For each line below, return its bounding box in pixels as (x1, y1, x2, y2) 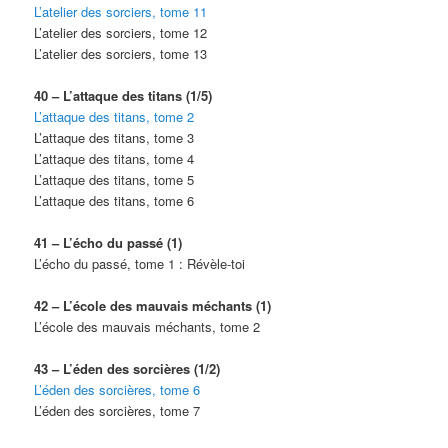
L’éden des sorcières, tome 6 (34, 380, 201, 400)
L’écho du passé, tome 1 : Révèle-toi (34, 253, 246, 273)
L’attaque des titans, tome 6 (34, 190, 195, 210)
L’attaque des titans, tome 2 (34, 106, 195, 126)
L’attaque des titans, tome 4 (34, 148, 195, 168)
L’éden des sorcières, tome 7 (34, 401, 201, 421)
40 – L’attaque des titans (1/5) (34, 85, 213, 105)
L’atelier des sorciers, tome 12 (34, 22, 208, 42)
